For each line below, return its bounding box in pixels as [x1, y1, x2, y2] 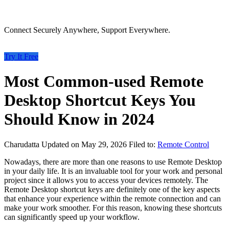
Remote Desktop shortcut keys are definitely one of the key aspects [4, 185, 220, 194]
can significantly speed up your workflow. [4, 212, 140, 221]
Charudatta [4, 140, 41, 149]
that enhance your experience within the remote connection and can [4, 194, 221, 203]
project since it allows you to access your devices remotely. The [4, 175, 208, 185]
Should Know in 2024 [4, 110, 154, 129]
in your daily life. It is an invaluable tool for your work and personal [4, 166, 222, 175]
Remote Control [157, 140, 209, 149]
